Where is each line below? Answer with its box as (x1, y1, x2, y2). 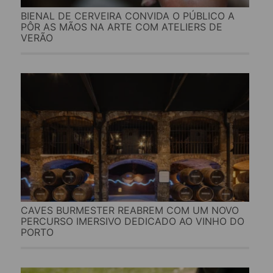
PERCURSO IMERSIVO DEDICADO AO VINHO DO (20, 214, 244, 227)
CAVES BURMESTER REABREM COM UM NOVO (20, 204, 239, 216)
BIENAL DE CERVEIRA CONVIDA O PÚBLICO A (20, 9, 235, 22)
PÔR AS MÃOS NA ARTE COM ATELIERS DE (20, 20, 222, 33)
